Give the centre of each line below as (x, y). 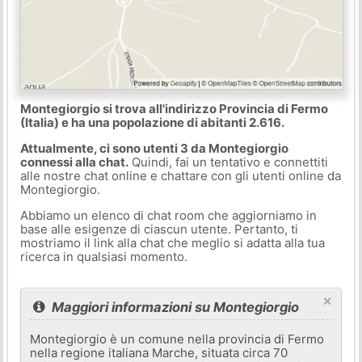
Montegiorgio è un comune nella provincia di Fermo (177, 339)
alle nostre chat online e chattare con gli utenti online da (180, 175)
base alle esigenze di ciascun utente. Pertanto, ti (159, 229)
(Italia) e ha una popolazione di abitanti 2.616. (152, 122)
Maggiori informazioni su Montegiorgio (174, 307)
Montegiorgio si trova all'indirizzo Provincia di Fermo (174, 108)
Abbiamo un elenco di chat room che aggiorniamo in (168, 215)
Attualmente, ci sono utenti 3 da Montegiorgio (154, 148)
